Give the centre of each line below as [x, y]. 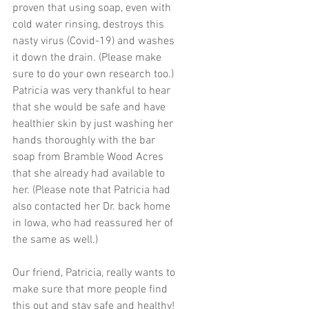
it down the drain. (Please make [88, 58]
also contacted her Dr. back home [93, 207]
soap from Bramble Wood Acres [89, 158]
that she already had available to [90, 174]
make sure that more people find [91, 290]
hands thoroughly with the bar [85, 141]
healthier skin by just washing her [94, 124]
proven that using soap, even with [93, 9]
